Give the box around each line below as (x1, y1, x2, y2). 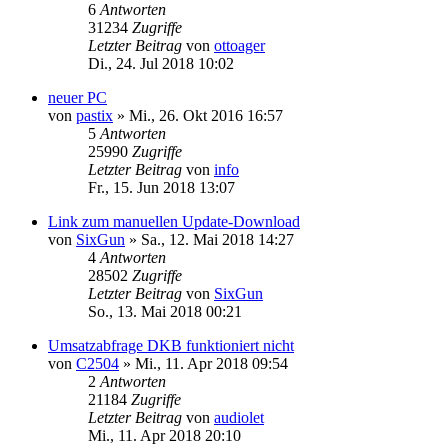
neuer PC (48, 88, 107, 106)
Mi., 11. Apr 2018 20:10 (88, 426, 241, 444)
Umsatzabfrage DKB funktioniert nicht (48, 336, 294, 354)
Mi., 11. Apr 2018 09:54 (135, 354, 288, 372)
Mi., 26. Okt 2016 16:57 (129, 106, 283, 124)
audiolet (214, 408, 264, 426)
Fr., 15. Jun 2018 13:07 (88, 178, 235, 196)
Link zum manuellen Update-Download (48, 212, 300, 230)
